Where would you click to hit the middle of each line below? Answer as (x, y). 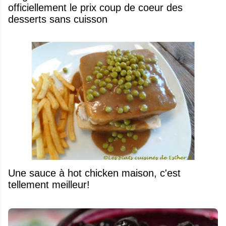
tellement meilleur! (49, 184)
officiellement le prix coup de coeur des (95, 8)
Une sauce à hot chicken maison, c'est (94, 173)
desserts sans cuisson (58, 19)
